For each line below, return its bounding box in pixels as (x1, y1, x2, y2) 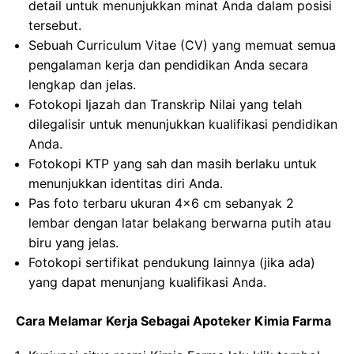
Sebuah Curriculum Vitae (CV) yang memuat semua (28, 37, 336, 53)
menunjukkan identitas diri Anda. (28, 175, 223, 191)
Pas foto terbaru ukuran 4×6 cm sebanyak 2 (28, 195, 294, 211)
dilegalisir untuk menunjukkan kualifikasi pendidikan (28, 116, 337, 132)
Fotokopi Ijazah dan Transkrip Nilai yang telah (28, 96, 302, 112)
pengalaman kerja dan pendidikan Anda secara (28, 57, 308, 73)
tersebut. (28, 17, 81, 33)
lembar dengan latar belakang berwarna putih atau (28, 215, 331, 231)
